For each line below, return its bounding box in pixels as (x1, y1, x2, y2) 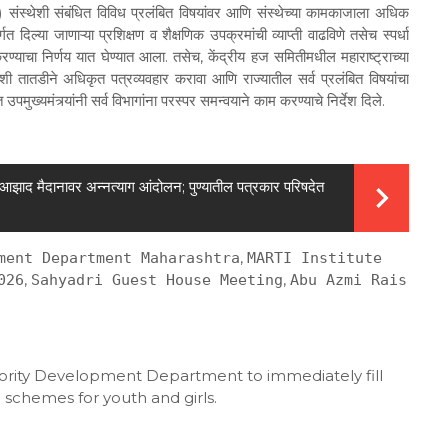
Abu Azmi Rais (290, 271, 407, 290)
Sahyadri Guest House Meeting (31, 271, 283, 290)
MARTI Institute (247, 249, 382, 268)
